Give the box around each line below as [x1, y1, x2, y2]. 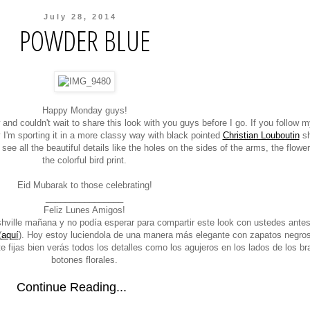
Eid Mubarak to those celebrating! [17, 180, 152, 191]
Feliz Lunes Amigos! [44, 205, 125, 216]
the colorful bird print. [42, 155, 127, 166]
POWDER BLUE [19, 21, 150, 60]
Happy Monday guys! [42, 105, 127, 116]
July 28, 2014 [44, 12, 118, 21]
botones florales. [51, 255, 118, 266]
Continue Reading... [17, 280, 127, 295]
